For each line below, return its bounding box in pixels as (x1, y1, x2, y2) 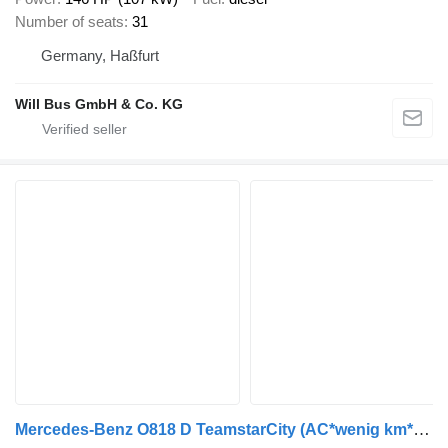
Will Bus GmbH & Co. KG (15, 96, 183, 113)
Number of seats (15, 13, 124, 31)
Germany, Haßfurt (41, 47, 159, 65)
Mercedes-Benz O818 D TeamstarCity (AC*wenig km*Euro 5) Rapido (413, 420, 430, 440)
